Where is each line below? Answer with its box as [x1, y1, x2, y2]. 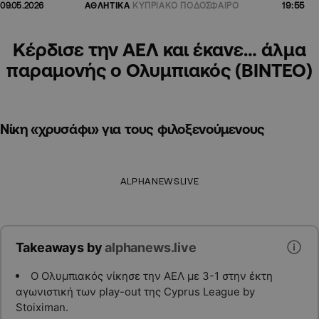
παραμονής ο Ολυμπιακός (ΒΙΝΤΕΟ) [6, 58, 313, 80]
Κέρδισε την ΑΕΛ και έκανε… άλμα [13, 38, 306, 60]
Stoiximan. [15, 300, 68, 314]
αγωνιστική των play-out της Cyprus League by [15, 285, 255, 298]
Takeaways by [15, 239, 105, 255]
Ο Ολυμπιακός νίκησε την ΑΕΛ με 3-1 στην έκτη [30, 269, 273, 283]
